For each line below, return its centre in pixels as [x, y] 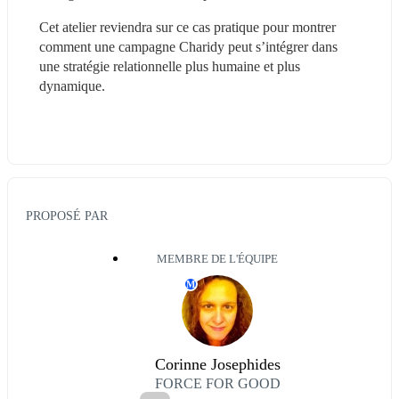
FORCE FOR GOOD [217, 384]
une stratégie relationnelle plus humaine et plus [170, 66]
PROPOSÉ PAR [67, 216]
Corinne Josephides [217, 365]
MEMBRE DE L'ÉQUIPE [217, 260]
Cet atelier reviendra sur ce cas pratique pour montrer [187, 27]
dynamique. [74, 85]
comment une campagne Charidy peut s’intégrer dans [188, 46]
